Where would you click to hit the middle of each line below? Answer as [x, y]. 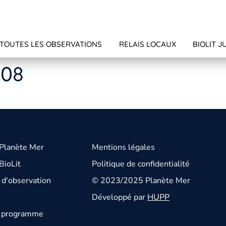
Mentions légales [123, 148]
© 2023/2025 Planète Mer [141, 181]
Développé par [120, 197]
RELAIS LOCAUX [147, 44]
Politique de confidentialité [141, 164]
